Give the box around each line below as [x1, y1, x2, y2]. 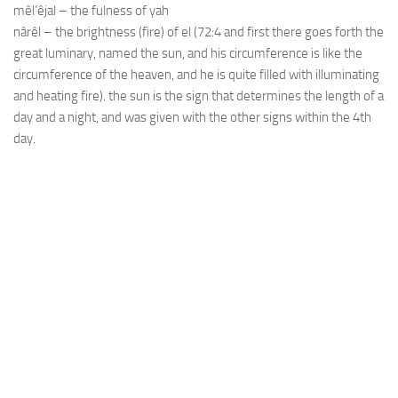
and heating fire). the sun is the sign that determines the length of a [13, 88, 384, 104]
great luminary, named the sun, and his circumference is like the [13, 45, 362, 61]
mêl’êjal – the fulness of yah [13, 3, 169, 19]
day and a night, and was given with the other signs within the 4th [13, 109, 371, 125]
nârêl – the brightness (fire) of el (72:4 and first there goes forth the [13, 24, 384, 40]
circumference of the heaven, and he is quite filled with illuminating [13, 67, 379, 83]
